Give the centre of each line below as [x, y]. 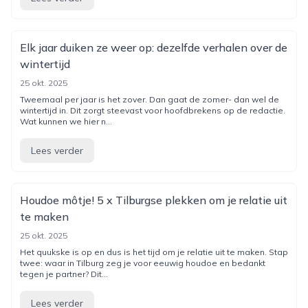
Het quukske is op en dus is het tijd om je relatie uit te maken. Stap [154, 252]
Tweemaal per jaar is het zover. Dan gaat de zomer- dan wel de [150, 99]
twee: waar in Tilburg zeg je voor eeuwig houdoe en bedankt [143, 263]
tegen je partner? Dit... [64, 274]
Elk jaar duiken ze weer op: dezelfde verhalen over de [154, 47]
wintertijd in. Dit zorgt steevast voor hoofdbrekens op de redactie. [153, 110]
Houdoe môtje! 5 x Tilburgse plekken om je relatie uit [154, 200]
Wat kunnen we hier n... [66, 121]
